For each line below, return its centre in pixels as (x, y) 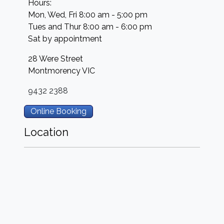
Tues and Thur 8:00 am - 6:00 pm (90, 27)
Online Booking (58, 111)
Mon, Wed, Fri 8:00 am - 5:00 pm (88, 15)
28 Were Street (55, 59)
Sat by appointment (65, 39)
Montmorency (54, 71)
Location (46, 132)
